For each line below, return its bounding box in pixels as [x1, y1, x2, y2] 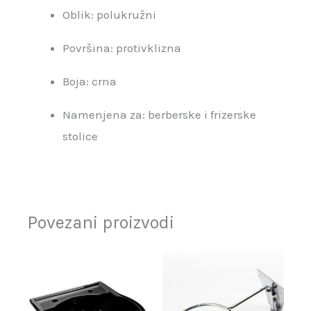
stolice [62, 128, 99, 143]
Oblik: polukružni [62, 7, 157, 22]
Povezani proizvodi [27, 212, 175, 233]
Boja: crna [62, 74, 117, 88]
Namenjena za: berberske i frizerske [62, 107, 257, 121]
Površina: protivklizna [62, 40, 182, 55]
